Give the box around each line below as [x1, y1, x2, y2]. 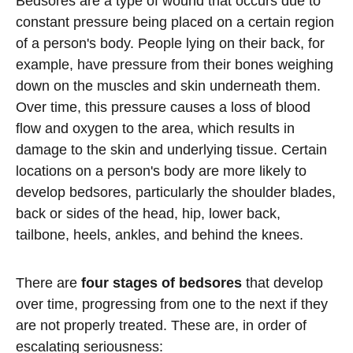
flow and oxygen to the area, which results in [16, 121, 295, 136]
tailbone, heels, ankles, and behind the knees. [16, 227, 303, 243]
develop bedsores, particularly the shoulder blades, [16, 184, 336, 200]
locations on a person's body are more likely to [16, 163, 307, 179]
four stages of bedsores [81, 275, 242, 291]
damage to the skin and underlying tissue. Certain [16, 142, 327, 158]
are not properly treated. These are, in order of [16, 318, 307, 333]
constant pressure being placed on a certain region [16, 14, 334, 30]
